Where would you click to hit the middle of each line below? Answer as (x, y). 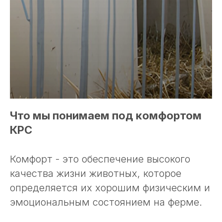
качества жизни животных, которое (96, 174)
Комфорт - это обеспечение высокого (100, 159)
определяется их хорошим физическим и (110, 188)
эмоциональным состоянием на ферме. (106, 202)
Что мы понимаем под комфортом (106, 116)
